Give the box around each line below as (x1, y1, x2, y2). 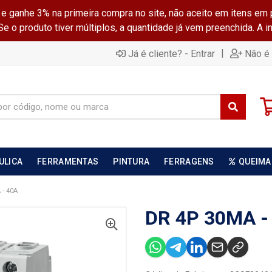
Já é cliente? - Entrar (128, 47, 215, 59)
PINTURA (113, 157, 150, 166)
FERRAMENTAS (37, 157, 99, 166)
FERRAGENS (164, 157, 214, 166)
